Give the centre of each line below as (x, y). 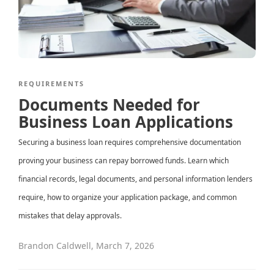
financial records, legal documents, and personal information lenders (135, 179)
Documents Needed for (109, 105)
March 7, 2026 (125, 246)
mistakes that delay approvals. (70, 216)
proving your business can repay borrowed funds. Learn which (124, 161)
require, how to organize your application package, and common (128, 198)
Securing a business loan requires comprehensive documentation (130, 143)
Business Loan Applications (126, 122)
